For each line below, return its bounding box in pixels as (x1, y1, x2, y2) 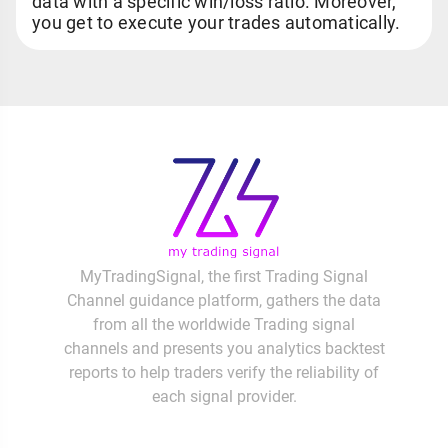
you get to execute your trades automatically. (32, 12, 401, 33)
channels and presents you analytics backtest (63, 339, 385, 358)
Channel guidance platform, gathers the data (67, 291, 381, 310)
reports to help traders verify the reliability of (69, 363, 379, 382)
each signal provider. (151, 387, 297, 406)
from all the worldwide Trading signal (93, 315, 355, 334)
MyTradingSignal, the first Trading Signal (80, 267, 368, 286)
